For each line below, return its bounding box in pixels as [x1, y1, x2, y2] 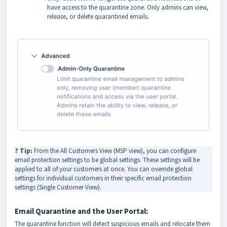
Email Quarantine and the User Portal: [15, 206, 151, 216]
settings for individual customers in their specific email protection [15, 173, 192, 182]
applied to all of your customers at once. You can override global [15, 164, 193, 173]
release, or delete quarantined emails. [47, 12, 149, 21]
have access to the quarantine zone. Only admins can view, [47, 3, 208, 12]
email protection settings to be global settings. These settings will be [15, 155, 200, 164]
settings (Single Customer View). [15, 182, 101, 192]
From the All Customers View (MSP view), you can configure [34, 146, 196, 155]
